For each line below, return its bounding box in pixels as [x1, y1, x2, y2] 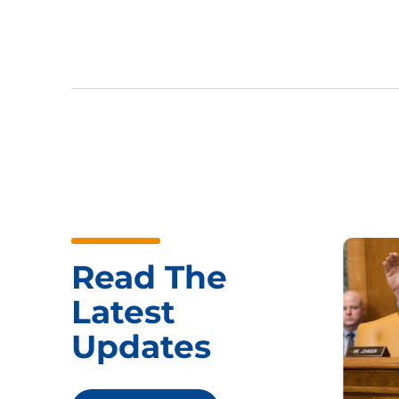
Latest [71, 292, 175, 332]
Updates [71, 327, 211, 367]
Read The [71, 257, 227, 297]
